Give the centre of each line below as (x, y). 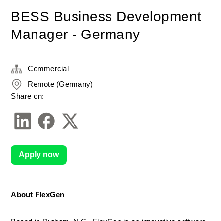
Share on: (28, 96)
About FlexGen (38, 195)
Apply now (39, 155)
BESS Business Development (106, 17)
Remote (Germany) (60, 84)
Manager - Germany (75, 34)
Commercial (48, 68)
